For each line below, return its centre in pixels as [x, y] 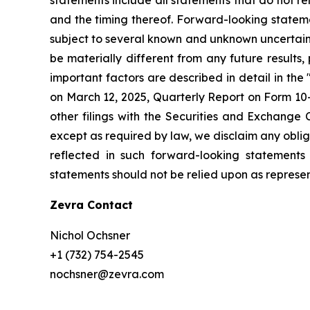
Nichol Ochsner [90, 235]
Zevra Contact [91, 204]
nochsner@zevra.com [107, 274]
